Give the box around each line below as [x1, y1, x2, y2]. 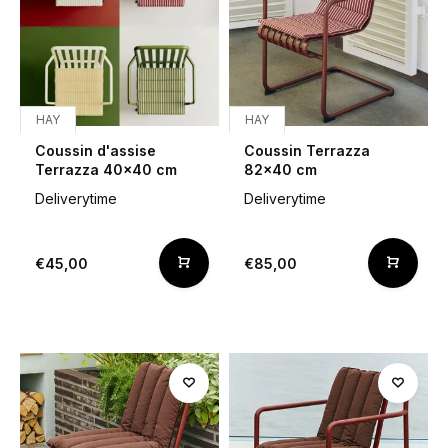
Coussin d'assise [35, 142, 156, 159]
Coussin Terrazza [244, 142, 370, 159]
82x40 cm [244, 161, 317, 178]
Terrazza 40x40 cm [35, 161, 177, 178]
